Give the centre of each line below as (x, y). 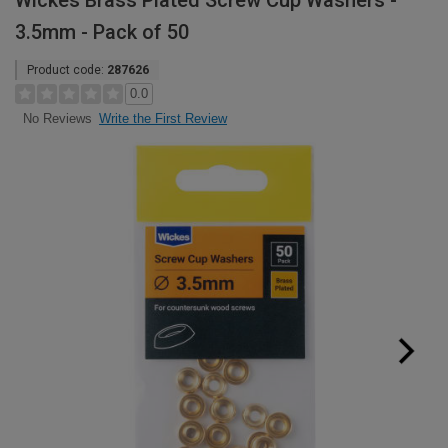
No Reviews (57, 119)
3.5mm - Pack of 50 (102, 32)
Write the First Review (163, 118)
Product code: (67, 70)
